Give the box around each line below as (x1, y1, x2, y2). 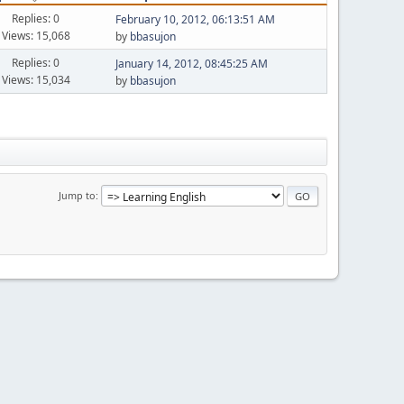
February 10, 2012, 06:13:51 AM (115, 12, 275, 27)
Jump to (59, 188, 96, 202)
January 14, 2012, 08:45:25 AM (115, 56, 268, 71)
